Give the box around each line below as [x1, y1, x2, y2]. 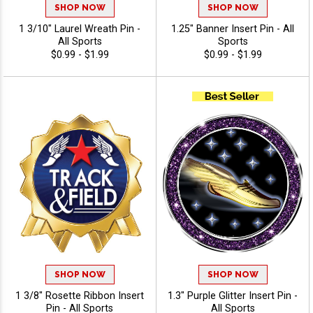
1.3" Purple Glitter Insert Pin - [168, 289, 298, 302]
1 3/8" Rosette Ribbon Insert [15, 289, 144, 302]
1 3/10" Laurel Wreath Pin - [19, 22, 140, 35]
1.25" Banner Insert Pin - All [171, 22, 294, 35]
